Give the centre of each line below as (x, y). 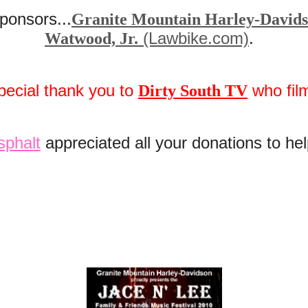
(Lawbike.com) (194, 38)
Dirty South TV (193, 91)
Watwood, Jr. (91, 38)
